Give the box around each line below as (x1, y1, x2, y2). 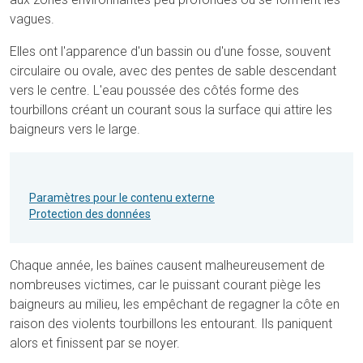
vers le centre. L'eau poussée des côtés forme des (10, 83, 299, 99)
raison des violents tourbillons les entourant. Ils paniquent (10, 316, 332, 332)
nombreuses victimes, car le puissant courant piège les (10, 277, 321, 293)
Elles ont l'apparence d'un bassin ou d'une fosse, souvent (10, 44, 331, 60)
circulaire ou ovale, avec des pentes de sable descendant (10, 63, 336, 79)
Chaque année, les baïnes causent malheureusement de (10, 258, 325, 274)
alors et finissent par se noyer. (10, 335, 180, 352)
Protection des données (29, 207, 151, 221)
